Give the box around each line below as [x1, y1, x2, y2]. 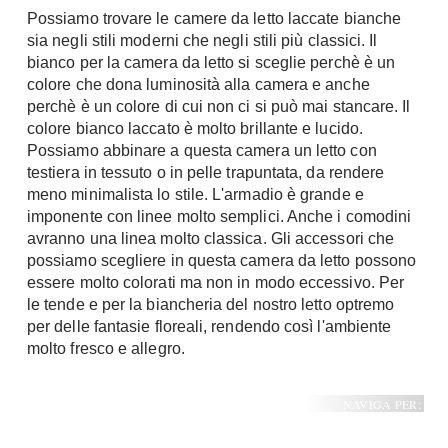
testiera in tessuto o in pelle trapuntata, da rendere [27, 164, 385, 181]
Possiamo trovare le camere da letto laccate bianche [27, 10, 402, 27]
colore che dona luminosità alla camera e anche [27, 76, 370, 93]
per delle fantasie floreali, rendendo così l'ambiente [27, 318, 392, 335]
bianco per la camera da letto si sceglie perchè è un [27, 54, 396, 71]
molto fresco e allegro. [27, 340, 185, 357]
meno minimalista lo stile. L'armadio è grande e [27, 186, 364, 203]
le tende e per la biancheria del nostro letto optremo [27, 296, 395, 313]
